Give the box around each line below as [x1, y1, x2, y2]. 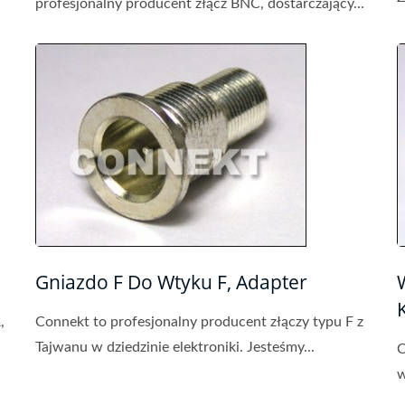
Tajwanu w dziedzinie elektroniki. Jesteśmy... [35, 340, 315, 354]
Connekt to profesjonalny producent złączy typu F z [35, 315, 363, 329]
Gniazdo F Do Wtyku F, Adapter [35, 269, 307, 295]
